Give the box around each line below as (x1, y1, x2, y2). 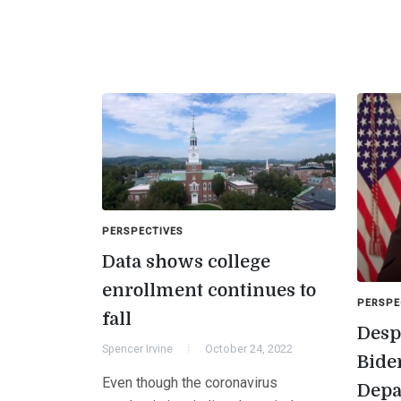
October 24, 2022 (205, 342, 293, 356)
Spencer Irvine (102, 342, 173, 356)
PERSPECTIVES (102, 226, 183, 238)
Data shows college (102, 252, 270, 273)
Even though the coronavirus (102, 374, 277, 392)
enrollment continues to (102, 280, 316, 302)
